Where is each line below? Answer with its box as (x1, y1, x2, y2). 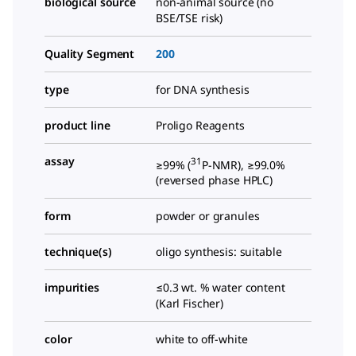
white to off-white (156, 331, 248, 347)
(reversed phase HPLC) (156, 172, 273, 188)
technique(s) (44, 244, 112, 260)
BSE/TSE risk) (156, 10, 223, 25)
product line (44, 117, 110, 133)
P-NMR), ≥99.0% (201, 157, 285, 172)
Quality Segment (44, 45, 135, 61)
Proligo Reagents (156, 117, 245, 133)
